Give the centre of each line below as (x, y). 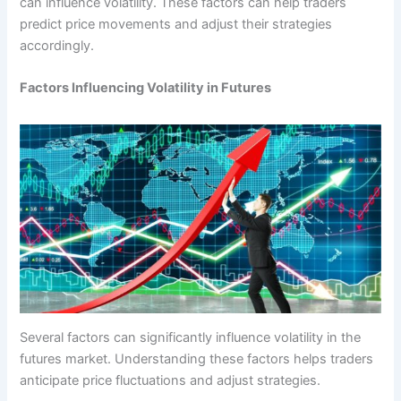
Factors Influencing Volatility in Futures (146, 88)
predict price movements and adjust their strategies (176, 24)
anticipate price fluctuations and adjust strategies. (171, 380)
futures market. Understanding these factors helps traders (197, 358)
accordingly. (57, 45)
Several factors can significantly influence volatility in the (191, 337)
